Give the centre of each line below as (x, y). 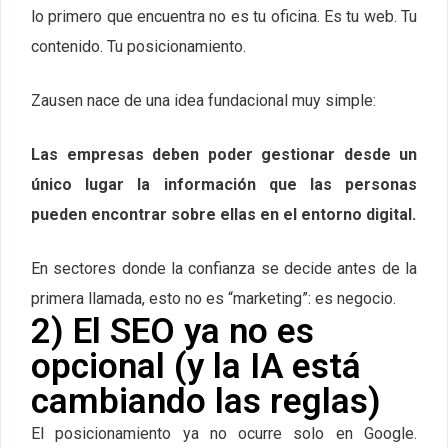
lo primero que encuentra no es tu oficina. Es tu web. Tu (224, 17)
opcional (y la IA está (196, 367)
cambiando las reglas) (206, 402)
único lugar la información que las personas (224, 185)
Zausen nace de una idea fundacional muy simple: (203, 101)
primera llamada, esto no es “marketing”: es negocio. (213, 299)
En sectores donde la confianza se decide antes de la (224, 269)
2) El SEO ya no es (172, 332)
